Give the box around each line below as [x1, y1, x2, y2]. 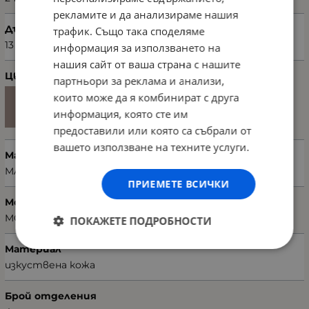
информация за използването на [53, 40, 221, 54]
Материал [5, 243, 61, 256]
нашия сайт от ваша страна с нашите [53, 57, 241, 71]
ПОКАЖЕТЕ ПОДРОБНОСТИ [70, 213, 212, 228]
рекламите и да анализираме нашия [53, 7, 239, 21]
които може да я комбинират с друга [53, 90, 239, 104]
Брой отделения [5, 290, 97, 303]
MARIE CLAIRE [5, 165, 74, 178]
